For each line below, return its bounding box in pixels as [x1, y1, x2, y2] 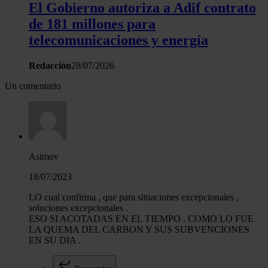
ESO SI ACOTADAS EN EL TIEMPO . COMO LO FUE [29, 214, 254, 224]
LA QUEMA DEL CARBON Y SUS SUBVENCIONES [29, 224, 249, 234]
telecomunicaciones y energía [29, 32, 208, 48]
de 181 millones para [29, 16, 156, 32]
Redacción [29, 60, 71, 71]
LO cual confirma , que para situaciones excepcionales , [29, 192, 239, 202]
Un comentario [5, 81, 61, 91]
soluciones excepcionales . [29, 203, 128, 213]
